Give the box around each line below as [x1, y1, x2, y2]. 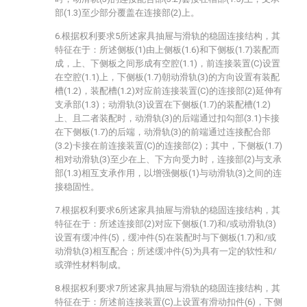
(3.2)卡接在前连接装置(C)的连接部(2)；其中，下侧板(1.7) [55, 140, 282, 151]
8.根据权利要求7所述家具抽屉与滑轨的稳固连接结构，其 [55, 283, 280, 293]
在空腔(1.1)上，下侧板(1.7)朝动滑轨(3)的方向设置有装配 [55, 72, 280, 82]
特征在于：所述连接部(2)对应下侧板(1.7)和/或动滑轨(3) [55, 219, 276, 229]
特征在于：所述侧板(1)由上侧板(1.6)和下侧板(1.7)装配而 [55, 45, 280, 55]
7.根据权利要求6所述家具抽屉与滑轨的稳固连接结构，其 [55, 205, 280, 215]
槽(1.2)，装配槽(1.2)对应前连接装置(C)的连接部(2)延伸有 [55, 86, 282, 96]
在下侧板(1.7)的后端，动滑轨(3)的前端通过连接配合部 [55, 127, 271, 137]
